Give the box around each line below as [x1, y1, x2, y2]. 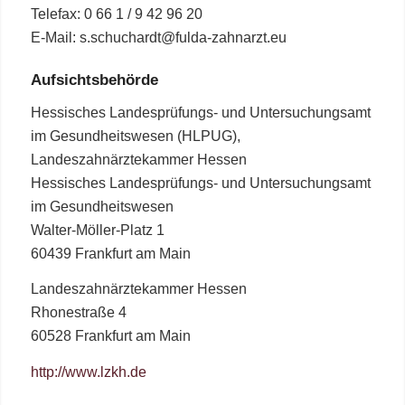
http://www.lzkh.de [30, 363, 146, 380]
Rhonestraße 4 [30, 305, 127, 321]
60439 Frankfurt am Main [30, 245, 191, 261]
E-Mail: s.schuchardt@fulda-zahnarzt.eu [30, 29, 287, 45]
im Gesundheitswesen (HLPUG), [30, 127, 240, 144]
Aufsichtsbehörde [30, 71, 158, 89]
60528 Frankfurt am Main [30, 328, 191, 344]
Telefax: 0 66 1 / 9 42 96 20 [30, 5, 202, 22]
